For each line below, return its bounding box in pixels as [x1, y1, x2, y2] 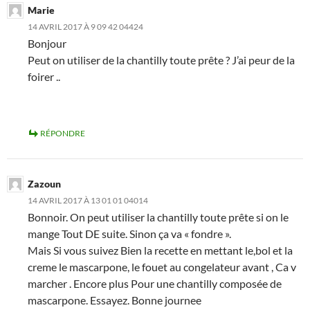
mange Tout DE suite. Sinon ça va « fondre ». [28, 227, 231, 241]
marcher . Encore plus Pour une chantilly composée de [28, 277, 282, 291]
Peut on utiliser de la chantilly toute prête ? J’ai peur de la [28, 53, 295, 67]
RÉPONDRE [40, 128, 85, 139]
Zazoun [28, 178, 61, 190]
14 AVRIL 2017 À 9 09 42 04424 [28, 21, 143, 33]
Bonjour [28, 37, 66, 51]
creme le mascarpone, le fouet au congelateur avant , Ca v [28, 260, 296, 274]
